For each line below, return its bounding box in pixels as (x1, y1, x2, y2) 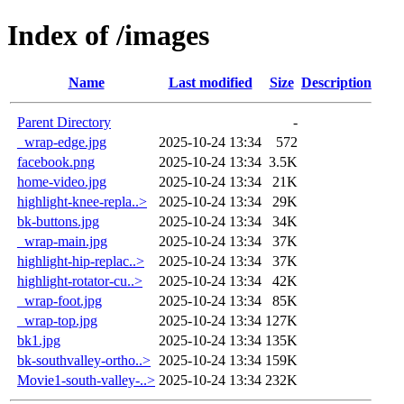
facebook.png (17, 153, 95, 170)
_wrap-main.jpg (17, 233, 107, 249)
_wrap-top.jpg (17, 312, 97, 328)
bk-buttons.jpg (17, 213, 99, 229)
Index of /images (7, 19, 209, 52)
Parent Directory (17, 114, 111, 130)
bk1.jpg (17, 332, 60, 348)
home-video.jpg (17, 173, 106, 189)
